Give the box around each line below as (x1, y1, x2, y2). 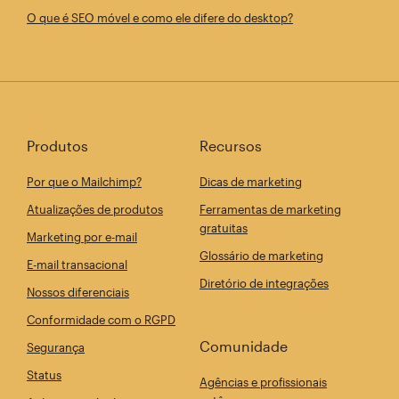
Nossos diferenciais (27, 284, 129, 299)
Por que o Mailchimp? (27, 174, 142, 189)
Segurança (27, 339, 85, 354)
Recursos (199, 136, 262, 154)
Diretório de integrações (199, 275, 329, 290)
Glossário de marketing (199, 248, 323, 263)
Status (27, 367, 61, 382)
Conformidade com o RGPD (27, 312, 175, 327)
